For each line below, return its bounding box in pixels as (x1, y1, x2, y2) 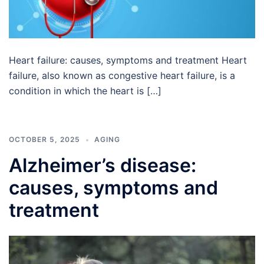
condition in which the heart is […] (9, 85, 161, 97)
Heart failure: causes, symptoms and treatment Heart (9, 54, 247, 67)
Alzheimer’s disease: (9, 154, 196, 177)
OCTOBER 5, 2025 (9, 135, 80, 144)
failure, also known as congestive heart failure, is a (9, 70, 235, 82)
